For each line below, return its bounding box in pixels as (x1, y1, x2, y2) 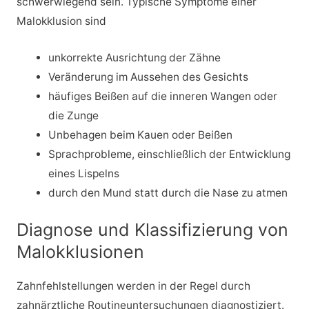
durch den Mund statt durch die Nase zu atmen (48, 186, 288, 199)
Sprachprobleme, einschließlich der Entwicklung (48, 147, 291, 161)
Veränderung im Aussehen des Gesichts (48, 70, 249, 83)
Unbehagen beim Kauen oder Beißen (48, 128, 233, 141)
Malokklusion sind (16, 14, 106, 28)
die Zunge (48, 108, 99, 122)
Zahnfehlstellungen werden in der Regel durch (16, 279, 250, 293)
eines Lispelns (48, 166, 120, 180)
